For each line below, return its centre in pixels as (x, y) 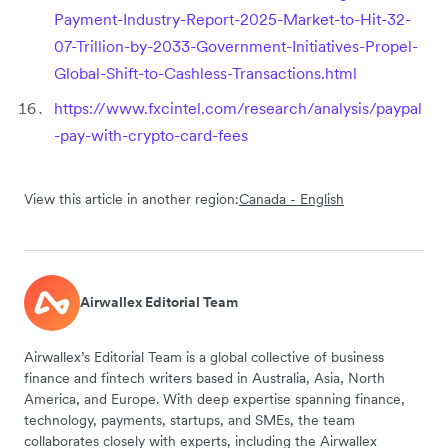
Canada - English (291, 198)
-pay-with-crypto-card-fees (151, 134)
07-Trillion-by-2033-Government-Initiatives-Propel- (236, 45)
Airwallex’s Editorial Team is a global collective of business (204, 356)
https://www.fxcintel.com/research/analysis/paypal (238, 107)
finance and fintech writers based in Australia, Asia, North (204, 377)
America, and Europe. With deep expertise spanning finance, (214, 398)
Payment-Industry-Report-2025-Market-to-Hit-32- (232, 18)
